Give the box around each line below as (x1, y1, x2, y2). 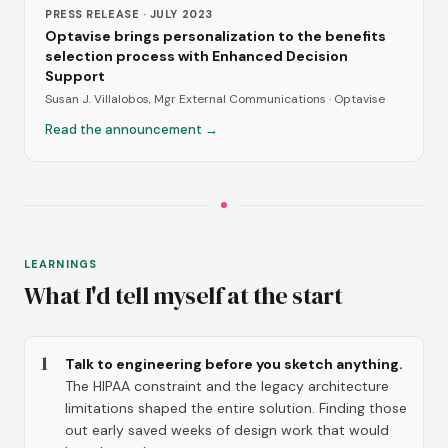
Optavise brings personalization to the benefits (45, 27, 386, 46)
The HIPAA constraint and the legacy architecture (65, 377, 389, 396)
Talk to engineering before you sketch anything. (65, 355, 403, 374)
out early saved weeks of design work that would (65, 421, 389, 440)
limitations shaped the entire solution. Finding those (65, 399, 407, 418)
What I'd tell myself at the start (24, 279, 343, 313)
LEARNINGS (24, 257, 97, 272)
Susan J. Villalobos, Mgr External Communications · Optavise (45, 91, 385, 108)
